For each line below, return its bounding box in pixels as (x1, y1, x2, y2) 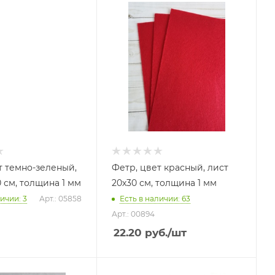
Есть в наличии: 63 (120, 194, 191, 204)
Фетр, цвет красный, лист (112, 162, 229, 173)
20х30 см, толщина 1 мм (112, 177, 217, 188)
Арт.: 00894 (112, 209, 155, 219)
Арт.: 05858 (39, 194, 82, 204)
